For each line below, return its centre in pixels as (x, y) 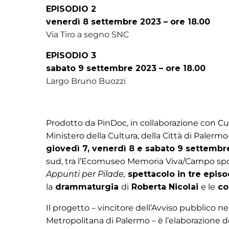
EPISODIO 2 (71, 9)
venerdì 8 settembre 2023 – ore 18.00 (129, 22)
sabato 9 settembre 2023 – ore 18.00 (126, 68)
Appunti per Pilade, (86, 174)
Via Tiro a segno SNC (87, 35)
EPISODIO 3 (71, 55)
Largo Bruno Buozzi (86, 81)
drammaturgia (87, 187)
